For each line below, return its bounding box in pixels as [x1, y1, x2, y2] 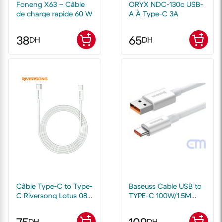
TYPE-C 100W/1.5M [129, 190, 191, 200]
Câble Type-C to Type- [16, 181, 93, 191]
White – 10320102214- [129, 200, 201, 210]
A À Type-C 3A [129, 8, 178, 18]
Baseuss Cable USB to [129, 181, 202, 191]
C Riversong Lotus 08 [16, 190, 87, 200]
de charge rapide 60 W [16, 8, 92, 18]
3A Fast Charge [16, 200, 68, 210]
